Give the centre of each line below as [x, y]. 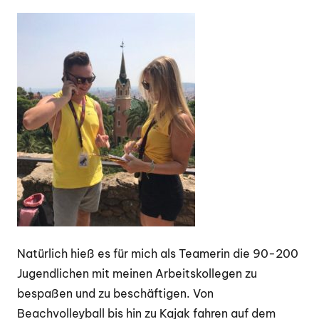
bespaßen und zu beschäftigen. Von [115, 294]
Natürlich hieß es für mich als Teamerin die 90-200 [158, 254]
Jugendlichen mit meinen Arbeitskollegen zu [137, 274]
